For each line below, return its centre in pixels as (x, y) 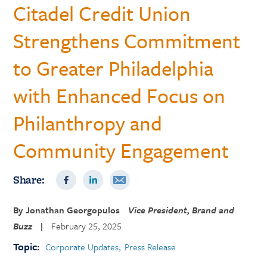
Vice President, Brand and (181, 210)
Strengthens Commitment (127, 41)
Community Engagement (121, 150)
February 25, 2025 (87, 226)
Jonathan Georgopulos (73, 210)
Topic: (27, 246)
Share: (29, 180)
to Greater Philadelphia (114, 68)
